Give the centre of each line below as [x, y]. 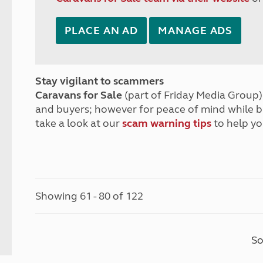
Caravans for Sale [79, 95]
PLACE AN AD [102, 31]
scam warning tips [167, 123]
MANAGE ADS [195, 31]
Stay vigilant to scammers [100, 81]
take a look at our [79, 123]
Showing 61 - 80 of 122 [90, 196]
